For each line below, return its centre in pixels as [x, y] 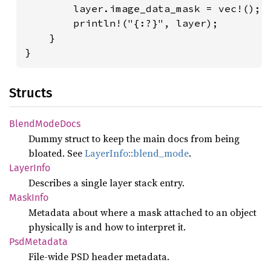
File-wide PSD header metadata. [99, 256]
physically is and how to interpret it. [107, 227]
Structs [31, 93]
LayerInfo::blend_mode [137, 153]
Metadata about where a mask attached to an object [142, 212]
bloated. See [57, 153]
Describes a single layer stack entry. [106, 182]
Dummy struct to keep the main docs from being [134, 138]
